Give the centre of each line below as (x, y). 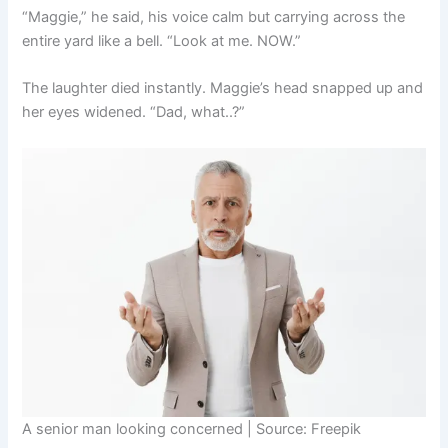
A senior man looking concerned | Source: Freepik (192, 428)
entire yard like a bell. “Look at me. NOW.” (162, 41)
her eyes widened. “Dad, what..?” (134, 112)
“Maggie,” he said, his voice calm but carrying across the (214, 17)
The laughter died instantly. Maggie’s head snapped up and (223, 88)
